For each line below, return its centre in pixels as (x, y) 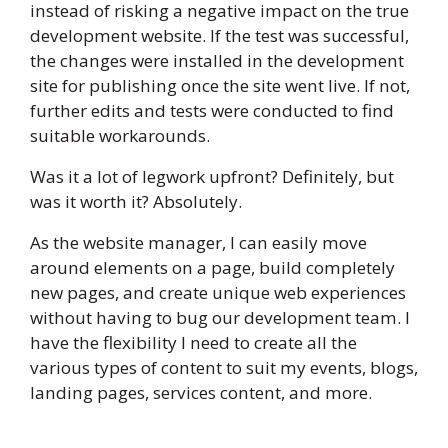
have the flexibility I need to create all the (193, 343)
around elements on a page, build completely (212, 268)
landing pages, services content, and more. (201, 393)
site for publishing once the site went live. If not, (220, 86)
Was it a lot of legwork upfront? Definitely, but (212, 177)
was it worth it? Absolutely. (140, 202)
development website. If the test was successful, (219, 36)
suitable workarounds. (120, 136)
